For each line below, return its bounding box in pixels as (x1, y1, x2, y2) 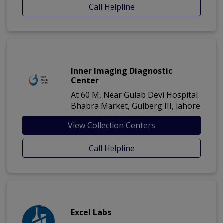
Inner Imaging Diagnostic (71, 65, 172, 77)
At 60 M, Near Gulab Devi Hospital (71, 89, 198, 101)
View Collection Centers (68, 120, 155, 131)
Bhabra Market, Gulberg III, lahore (71, 100, 200, 111)
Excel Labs (71, 207, 111, 218)
